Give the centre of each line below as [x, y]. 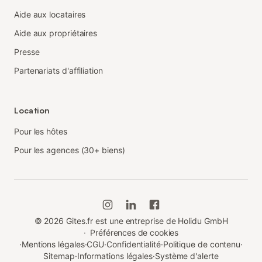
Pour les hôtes [41, 131]
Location [32, 110]
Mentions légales [53, 244]
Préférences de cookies [135, 232]
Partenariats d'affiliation [58, 70]
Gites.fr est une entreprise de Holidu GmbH [147, 221]
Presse [27, 52]
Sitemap [59, 256]
